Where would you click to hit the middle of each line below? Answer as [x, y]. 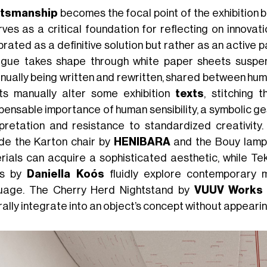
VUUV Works [229, 190]
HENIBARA [144, 142]
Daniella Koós [66, 174]
